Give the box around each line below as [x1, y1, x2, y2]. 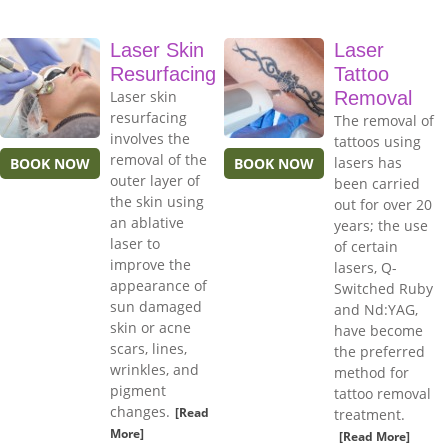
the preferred [334, 342, 425, 362]
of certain [334, 237, 398, 257]
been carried [334, 174, 420, 194]
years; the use [334, 216, 428, 236]
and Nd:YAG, [334, 300, 418, 320]
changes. [110, 402, 170, 422]
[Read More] [339, 428, 410, 446]
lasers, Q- [334, 258, 397, 278]
